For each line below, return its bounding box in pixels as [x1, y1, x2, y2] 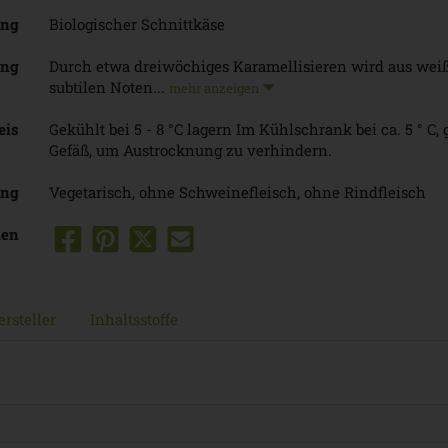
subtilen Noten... [49, 76, 169, 97]
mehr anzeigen [169, 78, 262, 96]
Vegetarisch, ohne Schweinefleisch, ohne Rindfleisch [49, 181, 426, 202]
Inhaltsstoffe [90, 308, 178, 329]
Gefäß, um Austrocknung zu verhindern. [49, 139, 332, 160]
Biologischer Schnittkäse [49, 13, 225, 34]
